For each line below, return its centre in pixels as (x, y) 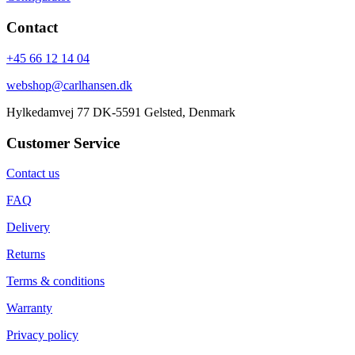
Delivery (28, 227)
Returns (26, 254)
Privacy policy (42, 335)
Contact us (33, 174)
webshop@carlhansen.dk (69, 85)
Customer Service (63, 143)
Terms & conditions (55, 281)
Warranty (29, 308)
